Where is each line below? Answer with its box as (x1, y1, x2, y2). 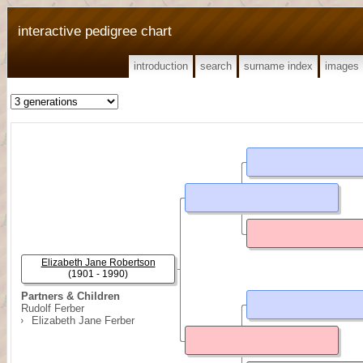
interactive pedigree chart (18, 23, 172, 39)
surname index (244, 60, 313, 72)
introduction (134, 60, 188, 72)
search (200, 60, 232, 72)
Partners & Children (21, 290, 120, 302)
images (325, 60, 359, 72)
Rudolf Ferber (21, 302, 84, 314)
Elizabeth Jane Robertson (41, 257, 156, 268)
